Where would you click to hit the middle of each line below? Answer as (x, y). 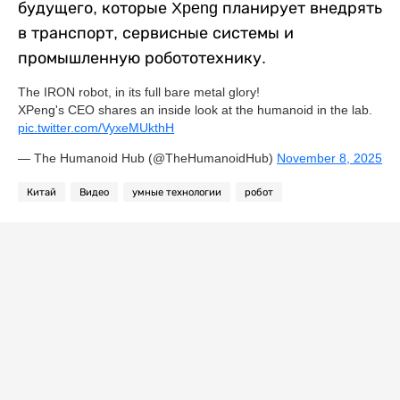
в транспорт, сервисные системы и (156, 33)
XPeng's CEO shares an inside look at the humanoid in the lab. (195, 109)
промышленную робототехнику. (142, 58)
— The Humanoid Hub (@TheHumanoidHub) (147, 158)
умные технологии (177, 192)
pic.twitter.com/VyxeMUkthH (96, 127)
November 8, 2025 (329, 158)
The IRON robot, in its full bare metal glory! (139, 92)
